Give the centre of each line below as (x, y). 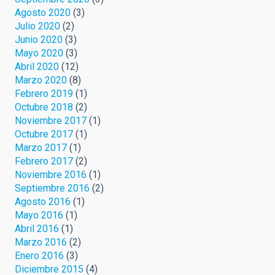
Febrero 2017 (44, 161)
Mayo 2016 (39, 215)
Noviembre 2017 (51, 120)
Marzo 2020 (41, 80)
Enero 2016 (39, 255)
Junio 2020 (39, 39)
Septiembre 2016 (52, 188)
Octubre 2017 (44, 134)
